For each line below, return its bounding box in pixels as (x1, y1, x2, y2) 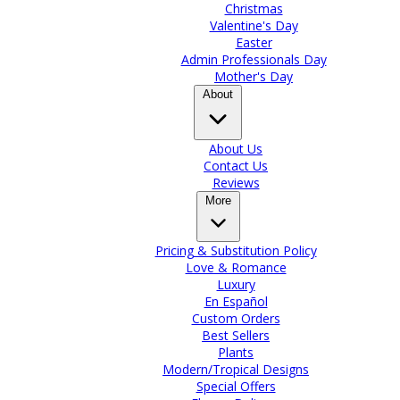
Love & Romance (185, 259, 287, 277)
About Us (209, 140, 262, 158)
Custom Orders (191, 310, 280, 328)
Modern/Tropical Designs (162, 361, 309, 379)
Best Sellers (202, 327, 270, 345)
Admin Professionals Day (180, 51, 327, 69)
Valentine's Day (209, 17, 298, 35)
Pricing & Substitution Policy (154, 242, 317, 260)
